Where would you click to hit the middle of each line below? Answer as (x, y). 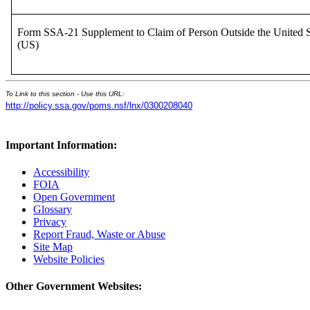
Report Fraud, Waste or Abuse (99, 235)
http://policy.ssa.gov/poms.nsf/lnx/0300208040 (99, 105)
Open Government (74, 197)
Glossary (53, 210)
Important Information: (61, 145)
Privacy (50, 222)
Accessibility (61, 172)
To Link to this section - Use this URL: (65, 93)
